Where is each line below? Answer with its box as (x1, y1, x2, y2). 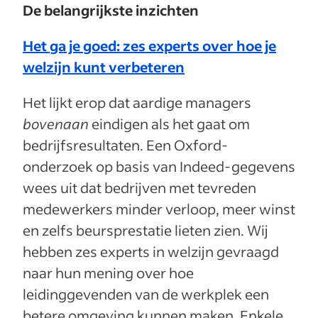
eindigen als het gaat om (89, 114, 250, 133)
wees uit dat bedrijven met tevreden (23, 177, 256, 197)
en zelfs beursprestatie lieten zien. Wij (23, 220, 268, 239)
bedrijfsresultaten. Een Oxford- (23, 135, 228, 154)
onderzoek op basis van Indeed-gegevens (23, 156, 295, 175)
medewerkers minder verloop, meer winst (23, 199, 295, 218)
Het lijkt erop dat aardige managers (23, 92, 251, 111)
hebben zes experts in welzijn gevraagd (23, 241, 279, 261)
